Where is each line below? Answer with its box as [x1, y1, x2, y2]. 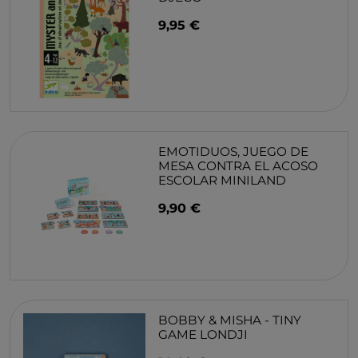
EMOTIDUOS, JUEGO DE [158, 144, 309, 160]
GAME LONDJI [158, 327, 249, 343]
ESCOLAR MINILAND [158, 173, 287, 189]
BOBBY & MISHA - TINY [158, 312, 302, 328]
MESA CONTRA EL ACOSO [158, 158, 319, 174]
